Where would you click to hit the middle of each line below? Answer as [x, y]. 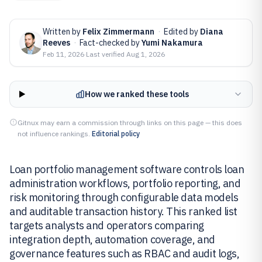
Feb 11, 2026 [63, 54]
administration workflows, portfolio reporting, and [125, 183]
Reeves [56, 43]
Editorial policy [116, 134]
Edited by [182, 32]
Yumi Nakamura [172, 43]
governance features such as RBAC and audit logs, [125, 254]
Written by [63, 32]
